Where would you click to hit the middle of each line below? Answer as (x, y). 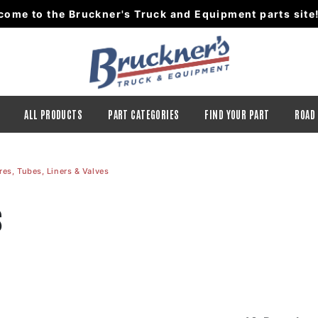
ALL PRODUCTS (54, 114)
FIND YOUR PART (237, 114)
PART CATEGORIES (144, 114)
